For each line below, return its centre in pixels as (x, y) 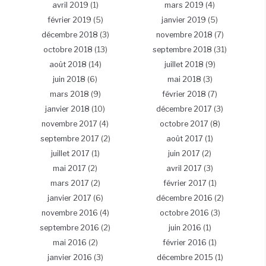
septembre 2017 (69, 139)
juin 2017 (184, 154)
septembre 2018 (182, 50)
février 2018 (184, 94)
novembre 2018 (184, 35)
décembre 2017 (184, 109)
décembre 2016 (184, 198)
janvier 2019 (184, 20)
